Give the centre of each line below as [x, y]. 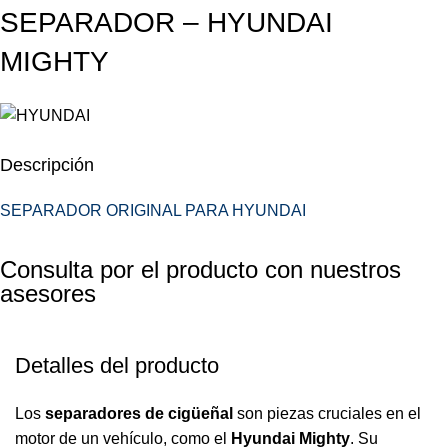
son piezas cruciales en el [327, 413]
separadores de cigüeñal [139, 413]
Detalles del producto [117, 365]
